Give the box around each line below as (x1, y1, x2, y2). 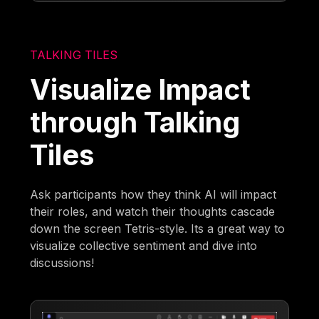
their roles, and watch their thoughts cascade (30, 204, 276, 219)
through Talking (30, 105, 241, 140)
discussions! (30, 256, 95, 271)
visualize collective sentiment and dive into (30, 239, 258, 253)
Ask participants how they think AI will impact (30, 187, 277, 202)
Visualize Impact (30, 73, 251, 107)
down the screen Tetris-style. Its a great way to (30, 221, 286, 236)
